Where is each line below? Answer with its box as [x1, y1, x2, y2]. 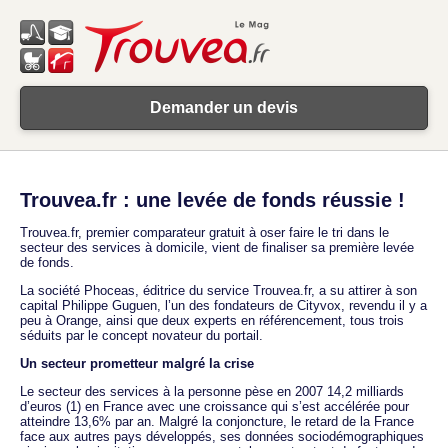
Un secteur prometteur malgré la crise [20, 355, 254, 371]
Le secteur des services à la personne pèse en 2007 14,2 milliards [20, 383, 404, 399]
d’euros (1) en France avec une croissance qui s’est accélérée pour [20, 398, 409, 414]
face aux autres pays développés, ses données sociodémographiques [20, 428, 424, 444]
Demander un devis [150, 99, 298, 116]
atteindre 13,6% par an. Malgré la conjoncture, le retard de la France [20, 413, 414, 429]
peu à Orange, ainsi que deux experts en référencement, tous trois [20, 312, 404, 328]
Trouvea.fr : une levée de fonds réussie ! [20, 188, 405, 211]
